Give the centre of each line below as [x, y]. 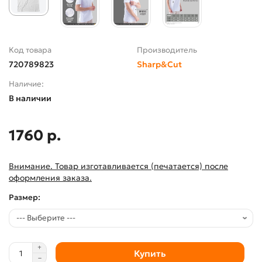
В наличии [30, 99]
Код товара [30, 50]
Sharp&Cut [159, 65]
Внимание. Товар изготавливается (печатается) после [118, 166]
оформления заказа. [50, 178]
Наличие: [26, 84]
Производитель [167, 50]
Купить [150, 253]
